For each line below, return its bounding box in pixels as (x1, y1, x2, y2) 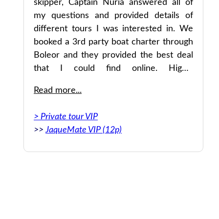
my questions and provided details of (34, 11, 193, 21)
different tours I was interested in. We (34, 24, 193, 34)
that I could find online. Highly (34, 64, 193, 73)
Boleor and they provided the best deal (34, 51, 193, 60)
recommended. (34, 77, 92, 87)
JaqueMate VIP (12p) (45, 126, 122, 135)
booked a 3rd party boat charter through (34, 38, 193, 47)
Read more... (34, 86, 82, 95)
